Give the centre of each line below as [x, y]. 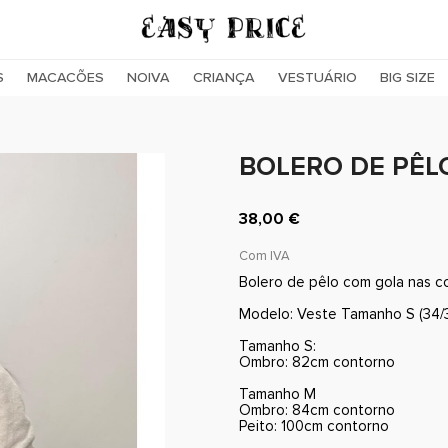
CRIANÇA [224, 77]
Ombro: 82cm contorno [317, 362]
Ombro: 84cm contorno [317, 410]
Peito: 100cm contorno [314, 426]
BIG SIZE [407, 77]
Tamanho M [277, 394]
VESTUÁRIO [317, 77]
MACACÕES [65, 77]
